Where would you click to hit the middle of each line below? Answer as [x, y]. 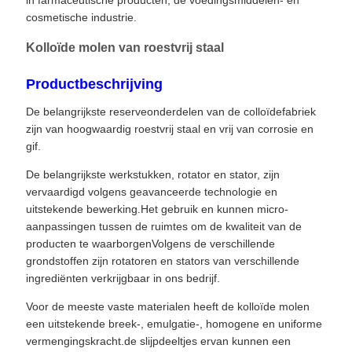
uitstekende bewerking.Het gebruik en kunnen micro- [157, 209]
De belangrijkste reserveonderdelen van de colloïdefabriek [170, 112]
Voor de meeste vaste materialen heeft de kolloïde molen [167, 307]
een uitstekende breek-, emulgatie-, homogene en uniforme [174, 324]
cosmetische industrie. [81, 18]
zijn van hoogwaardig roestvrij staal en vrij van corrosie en [169, 129]
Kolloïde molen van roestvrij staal [125, 48]
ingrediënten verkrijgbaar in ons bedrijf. [123, 279]
